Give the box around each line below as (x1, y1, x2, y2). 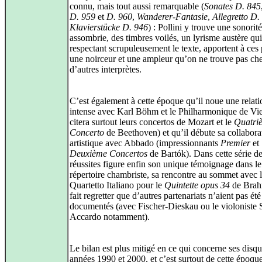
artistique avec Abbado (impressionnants (70, 138, 220, 148)
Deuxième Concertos (70, 149, 147, 158)
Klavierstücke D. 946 (70, 22, 148, 32)
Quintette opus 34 (164, 180, 230, 190)
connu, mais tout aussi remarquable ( (70, 1, 204, 11)
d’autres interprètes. (70, 64, 142, 74)
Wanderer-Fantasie (137, 12, 208, 22)
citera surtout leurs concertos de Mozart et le (70, 117, 234, 127)
